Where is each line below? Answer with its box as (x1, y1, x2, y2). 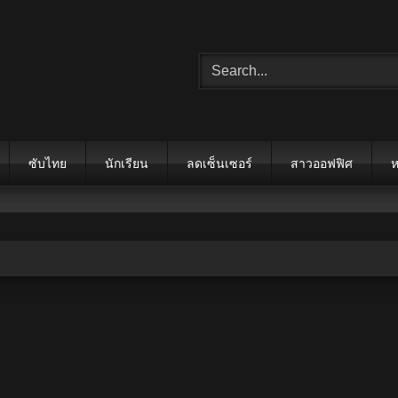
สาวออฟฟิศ (290, 156, 353, 171)
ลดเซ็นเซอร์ (186, 156, 252, 171)
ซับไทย (28, 156, 67, 171)
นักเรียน (104, 156, 148, 171)
